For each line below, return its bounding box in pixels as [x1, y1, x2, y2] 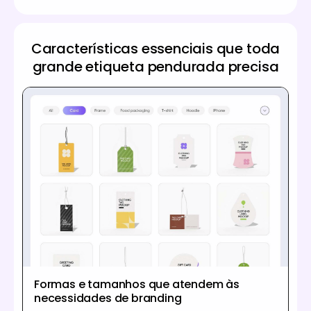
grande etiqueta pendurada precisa [32, 56, 279, 76]
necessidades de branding [34, 289, 182, 306]
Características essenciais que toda [31, 38, 280, 58]
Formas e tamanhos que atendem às [34, 276, 239, 292]
